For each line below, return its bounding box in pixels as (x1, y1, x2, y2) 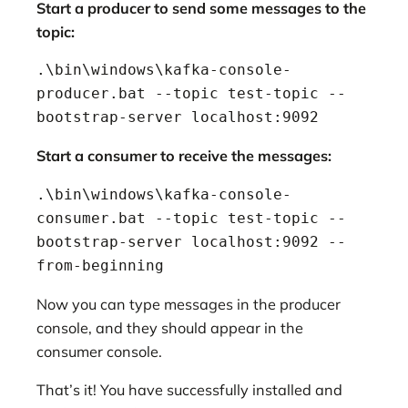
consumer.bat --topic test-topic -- (36, 209, 346, 227)
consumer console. (36, 342, 162, 361)
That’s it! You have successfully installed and (36, 381, 342, 400)
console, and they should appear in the (36, 318, 303, 337)
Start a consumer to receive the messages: (36, 147, 331, 166)
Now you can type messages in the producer (36, 294, 341, 313)
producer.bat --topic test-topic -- (36, 85, 346, 103)
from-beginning (36, 256, 164, 274)
